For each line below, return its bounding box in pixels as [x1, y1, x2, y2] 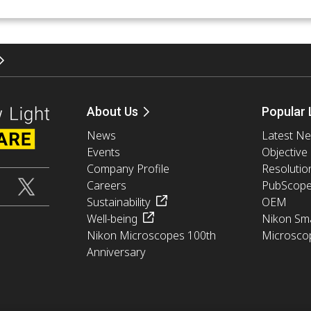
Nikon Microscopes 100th [86, 227, 216, 243]
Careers [86, 177, 126, 193]
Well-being [86, 210, 137, 226]
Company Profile [86, 160, 169, 176]
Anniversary [86, 244, 146, 260]
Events [86, 144, 120, 160]
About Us [86, 103, 138, 119]
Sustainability [86, 194, 151, 210]
